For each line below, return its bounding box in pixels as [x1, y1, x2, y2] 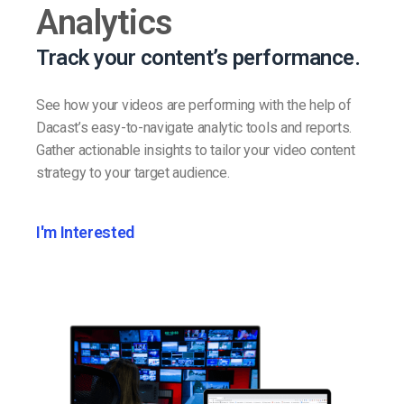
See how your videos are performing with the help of [36, 96, 352, 114]
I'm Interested [36, 222, 134, 242]
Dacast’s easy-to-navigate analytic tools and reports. [36, 118, 353, 136]
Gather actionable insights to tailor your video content [36, 141, 355, 159]
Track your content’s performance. [36, 44, 361, 70]
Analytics [36, 2, 173, 42]
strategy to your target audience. [36, 163, 230, 181]
